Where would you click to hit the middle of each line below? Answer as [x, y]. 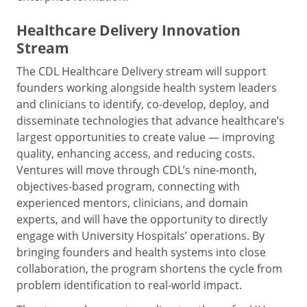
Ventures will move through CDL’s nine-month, [137, 170]
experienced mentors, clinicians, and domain [132, 202]
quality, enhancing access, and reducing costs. [136, 153]
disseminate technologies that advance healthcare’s [150, 120]
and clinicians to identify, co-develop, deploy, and [143, 104]
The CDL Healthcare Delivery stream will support [142, 71]
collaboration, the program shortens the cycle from [149, 268]
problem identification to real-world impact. [129, 285]
